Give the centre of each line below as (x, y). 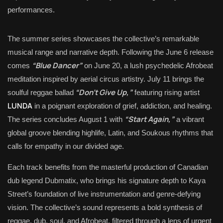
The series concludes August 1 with (66, 119)
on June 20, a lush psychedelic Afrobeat (148, 65)
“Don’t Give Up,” (103, 92)
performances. (31, 10)
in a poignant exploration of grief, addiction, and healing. (122, 106)
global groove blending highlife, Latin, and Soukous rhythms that (110, 133)
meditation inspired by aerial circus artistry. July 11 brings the (106, 79)
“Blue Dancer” (57, 65)
